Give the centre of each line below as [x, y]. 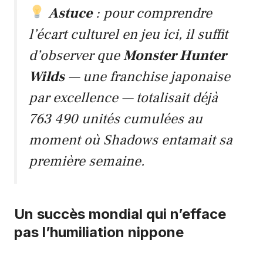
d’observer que [76, 55]
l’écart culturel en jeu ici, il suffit [128, 34]
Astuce [70, 13]
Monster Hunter [175, 55]
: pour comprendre [152, 13]
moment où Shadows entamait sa [131, 140]
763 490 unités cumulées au [116, 119]
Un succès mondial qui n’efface [120, 214]
